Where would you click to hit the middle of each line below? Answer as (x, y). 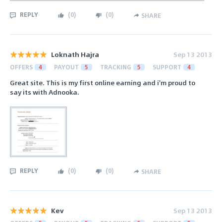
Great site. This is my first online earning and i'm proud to (103, 83)
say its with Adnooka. (45, 92)
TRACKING (116, 67)
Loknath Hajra (75, 55)
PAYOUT (66, 67)
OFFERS (21, 67)
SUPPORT (167, 67)
